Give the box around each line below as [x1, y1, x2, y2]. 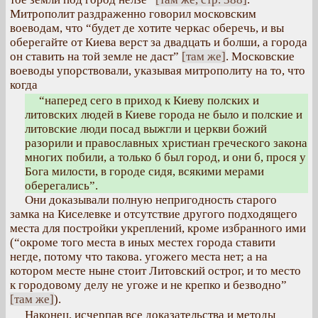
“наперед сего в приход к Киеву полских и [38, 94, 259, 107]
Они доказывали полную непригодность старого [25, 193, 277, 207]
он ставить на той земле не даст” [10, 50, 182, 63]
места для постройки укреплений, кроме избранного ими [10, 221, 306, 235]
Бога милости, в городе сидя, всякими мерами [25, 165, 264, 178]
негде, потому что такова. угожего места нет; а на [10, 250, 268, 263]
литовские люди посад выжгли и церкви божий [25, 122, 267, 136]
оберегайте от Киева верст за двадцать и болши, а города [10, 35, 307, 49]
